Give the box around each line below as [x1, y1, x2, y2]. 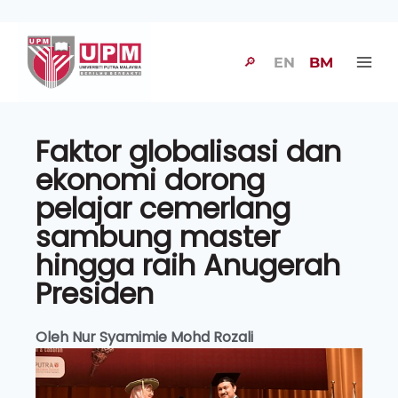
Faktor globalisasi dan [36, 131, 341, 171]
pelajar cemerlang [36, 188, 291, 228]
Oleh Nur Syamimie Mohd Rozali [36, 327, 253, 347]
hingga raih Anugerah [36, 245, 340, 285]
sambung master [36, 217, 280, 257]
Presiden [36, 274, 154, 314]
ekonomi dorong [36, 160, 265, 200]
